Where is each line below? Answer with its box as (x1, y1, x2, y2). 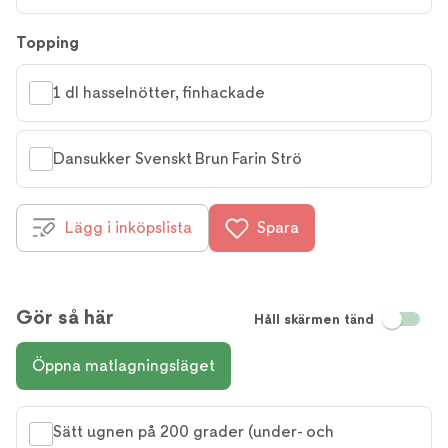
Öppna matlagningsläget (32, 356, 215, 375)
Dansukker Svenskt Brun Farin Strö (53, 149, 302, 168)
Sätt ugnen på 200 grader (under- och (53, 422, 334, 441)
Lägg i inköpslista (65, 218, 192, 237)
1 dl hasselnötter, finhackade (53, 83, 265, 102)
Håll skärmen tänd (254, 311, 374, 327)
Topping (16, 33, 79, 52)
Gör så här (16, 305, 114, 329)
